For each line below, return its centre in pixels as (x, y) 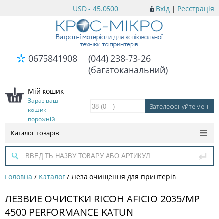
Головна (19, 177)
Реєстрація (196, 9)
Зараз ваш (43, 100)
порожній (42, 119)
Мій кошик (46, 91)
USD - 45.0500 (95, 9)
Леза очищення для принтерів (124, 177)
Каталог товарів (35, 133)
